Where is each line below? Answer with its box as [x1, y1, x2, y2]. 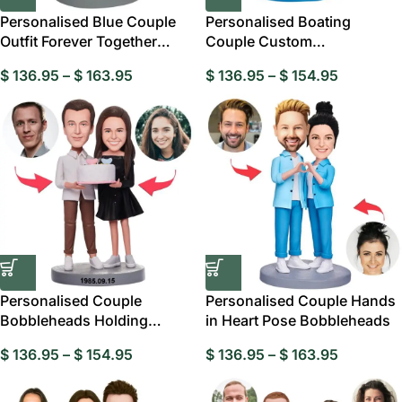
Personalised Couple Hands [205, 292, 396, 310]
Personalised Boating [205, 13, 351, 31]
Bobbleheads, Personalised [205, 52, 393, 70]
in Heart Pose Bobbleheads [205, 311, 390, 329]
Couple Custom [205, 32, 312, 50]
